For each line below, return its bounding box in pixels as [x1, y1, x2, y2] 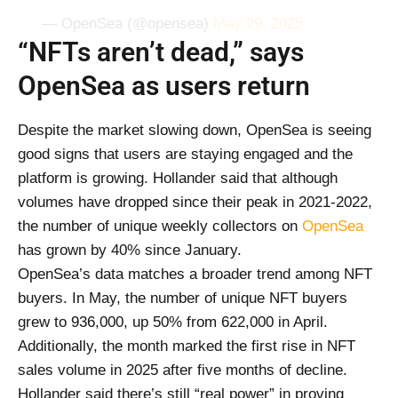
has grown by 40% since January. [18, 241, 242, 259]
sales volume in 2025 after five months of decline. [18, 361, 347, 378]
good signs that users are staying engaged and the [18, 145, 353, 163]
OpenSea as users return [18, 70, 310, 102]
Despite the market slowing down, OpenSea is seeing [18, 121, 371, 139]
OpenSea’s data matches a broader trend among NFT [18, 265, 372, 283]
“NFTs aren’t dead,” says [18, 36, 304, 68]
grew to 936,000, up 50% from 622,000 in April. [18, 313, 328, 330]
